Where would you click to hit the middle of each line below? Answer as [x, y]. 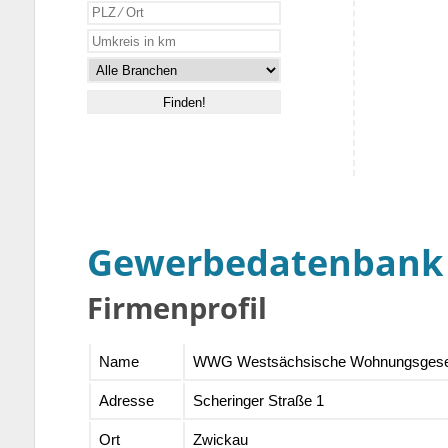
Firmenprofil [177, 308]
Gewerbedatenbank [265, 263]
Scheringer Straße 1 [258, 401]
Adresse [126, 401]
